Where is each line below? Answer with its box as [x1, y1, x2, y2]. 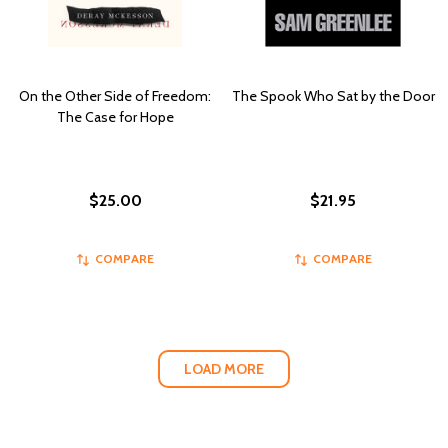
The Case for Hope [56, 108, 174, 127]
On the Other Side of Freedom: [19, 87, 211, 106]
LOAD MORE [184, 359, 264, 378]
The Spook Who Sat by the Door [231, 87, 435, 106]
